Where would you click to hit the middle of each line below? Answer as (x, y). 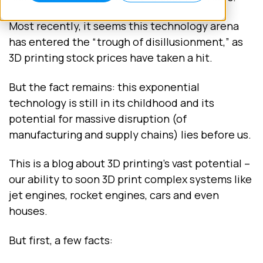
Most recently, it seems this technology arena (124, 26)
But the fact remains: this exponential (104, 87)
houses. (28, 211)
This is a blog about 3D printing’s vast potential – (129, 163)
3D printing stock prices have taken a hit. (111, 58)
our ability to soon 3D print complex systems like (130, 179)
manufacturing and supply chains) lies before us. (130, 134)
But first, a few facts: (61, 240)
